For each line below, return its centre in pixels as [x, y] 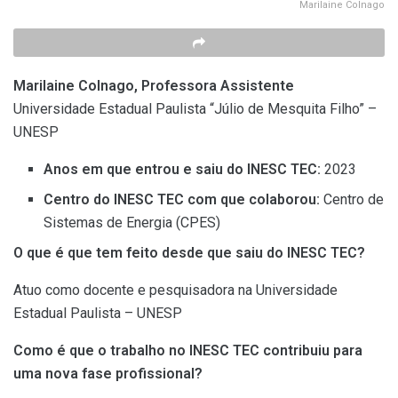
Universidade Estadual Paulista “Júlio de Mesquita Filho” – [195, 108]
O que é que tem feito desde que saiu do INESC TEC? [189, 252]
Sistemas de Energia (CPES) [132, 222]
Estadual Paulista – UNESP [98, 313]
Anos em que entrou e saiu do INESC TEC [181, 169]
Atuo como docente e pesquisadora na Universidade [175, 290]
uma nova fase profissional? [108, 373]
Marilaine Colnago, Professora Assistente [154, 85]
